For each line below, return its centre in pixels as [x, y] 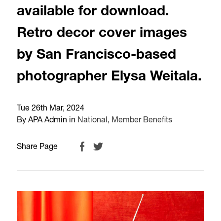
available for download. [93, 12]
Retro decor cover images [102, 34]
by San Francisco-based [96, 56]
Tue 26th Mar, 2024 [50, 109]
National [92, 121]
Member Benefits [142, 121]
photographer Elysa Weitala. [109, 77]
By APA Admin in [47, 121]
